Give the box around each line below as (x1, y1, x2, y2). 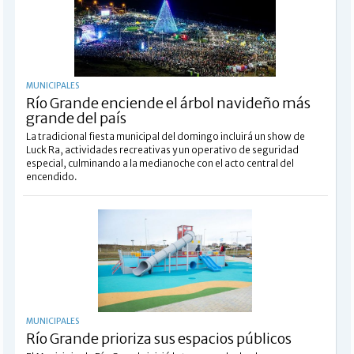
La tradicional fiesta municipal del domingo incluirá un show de (25, 130, 305, 142)
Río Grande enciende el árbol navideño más (25, 93, 311, 112)
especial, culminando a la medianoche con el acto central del (25, 156, 294, 169)
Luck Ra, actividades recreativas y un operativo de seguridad (25, 143, 299, 156)
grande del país (25, 108, 126, 127)
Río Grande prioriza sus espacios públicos (25, 329, 292, 348)
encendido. (25, 170, 77, 183)
